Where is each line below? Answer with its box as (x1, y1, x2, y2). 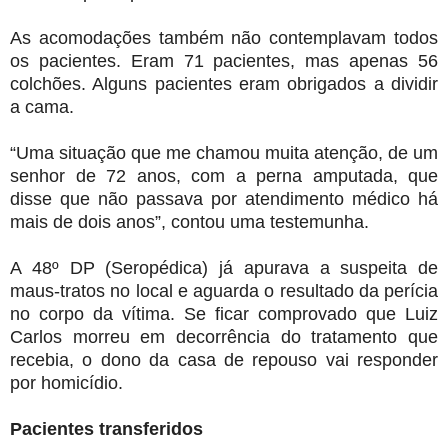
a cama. (10, 97, 74, 118)
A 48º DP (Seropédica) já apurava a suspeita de (10, 258, 438, 279)
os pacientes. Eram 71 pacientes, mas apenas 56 (10, 51, 438, 72)
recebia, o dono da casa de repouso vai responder (10, 350, 438, 371)
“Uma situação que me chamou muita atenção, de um (10, 143, 438, 164)
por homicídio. (10, 373, 123, 394)
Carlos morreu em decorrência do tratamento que (10, 327, 438, 348)
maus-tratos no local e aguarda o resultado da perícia (10, 281, 438, 302)
